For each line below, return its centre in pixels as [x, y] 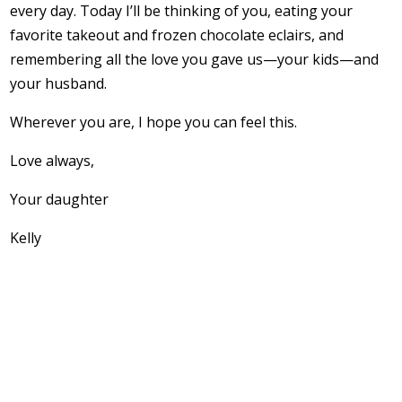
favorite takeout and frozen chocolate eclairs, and [177, 35]
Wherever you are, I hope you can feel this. [154, 122]
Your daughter [60, 199]
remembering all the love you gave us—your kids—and [195, 59]
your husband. [59, 83]
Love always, [52, 160]
